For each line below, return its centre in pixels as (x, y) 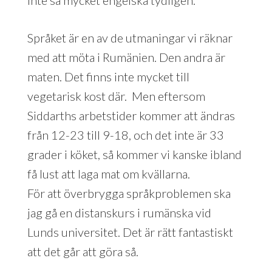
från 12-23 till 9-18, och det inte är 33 (125, 134)
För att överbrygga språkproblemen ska (129, 193)
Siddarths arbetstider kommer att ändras (131, 115)
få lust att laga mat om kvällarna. (108, 173)
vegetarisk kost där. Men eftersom (116, 96)
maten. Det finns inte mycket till (108, 76)
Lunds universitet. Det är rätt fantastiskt (130, 232)
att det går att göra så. (83, 251)
